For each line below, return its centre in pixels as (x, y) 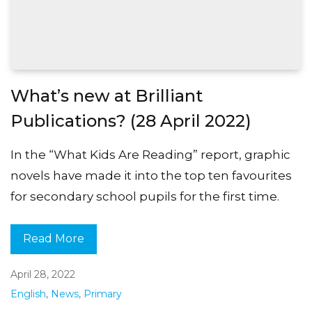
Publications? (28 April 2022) (131, 121)
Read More (54, 239)
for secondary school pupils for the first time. (145, 197)
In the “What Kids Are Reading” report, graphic (150, 155)
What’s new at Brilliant (107, 96)
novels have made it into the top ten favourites (151, 176)
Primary (103, 294)
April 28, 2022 (43, 275)
